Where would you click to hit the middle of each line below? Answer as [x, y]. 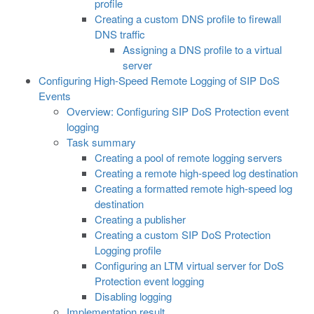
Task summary [101, 142]
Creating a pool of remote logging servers [189, 157]
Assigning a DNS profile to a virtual [202, 49]
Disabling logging [133, 296]
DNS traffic [120, 34]
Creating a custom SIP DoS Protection [183, 234]
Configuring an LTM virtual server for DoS [189, 265]
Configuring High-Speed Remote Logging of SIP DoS [159, 80]
